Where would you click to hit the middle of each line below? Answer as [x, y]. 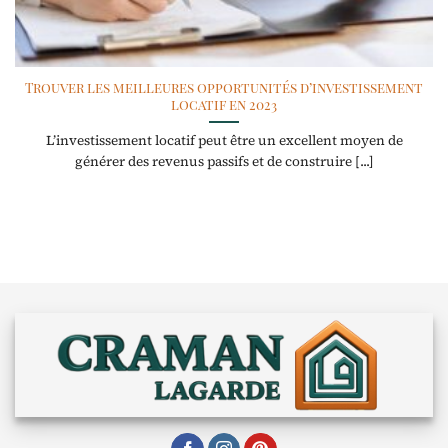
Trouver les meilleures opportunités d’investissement [224, 87]
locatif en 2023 [224, 104]
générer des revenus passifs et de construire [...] [224, 162]
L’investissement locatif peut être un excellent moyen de [224, 141]
